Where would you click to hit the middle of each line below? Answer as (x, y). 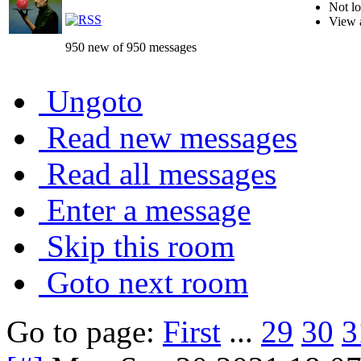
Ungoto (95, 101)
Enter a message (149, 210)
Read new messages (172, 137)
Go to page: (85, 331)
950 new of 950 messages (131, 47)
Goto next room (147, 282)
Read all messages (162, 173)
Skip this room (141, 246)
